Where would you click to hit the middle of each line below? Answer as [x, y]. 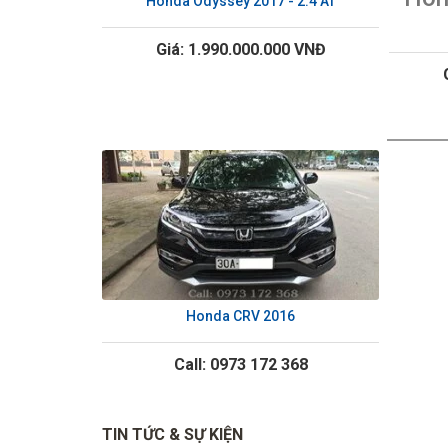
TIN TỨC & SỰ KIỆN [172, 435]
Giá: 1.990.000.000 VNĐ [240, 50]
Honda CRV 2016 [240, 316]
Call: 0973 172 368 [240, 365]
